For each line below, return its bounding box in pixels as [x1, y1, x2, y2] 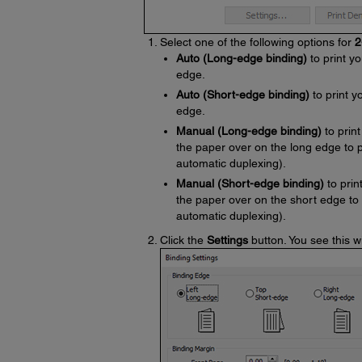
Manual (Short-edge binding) [175, 177, 324, 190]
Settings [206, 234, 248, 246]
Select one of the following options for [159, 36, 355, 48]
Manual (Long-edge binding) [175, 124, 322, 137]
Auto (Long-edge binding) [175, 52, 307, 65]
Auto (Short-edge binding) [175, 88, 309, 101]
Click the [159, 234, 207, 246]
